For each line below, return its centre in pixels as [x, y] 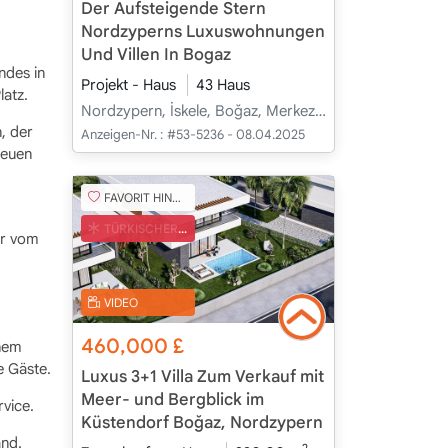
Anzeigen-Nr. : [121, 135]
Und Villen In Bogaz [155, 55]
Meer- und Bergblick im [172, 400]
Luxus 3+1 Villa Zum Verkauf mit [202, 377]
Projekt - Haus [128, 84]
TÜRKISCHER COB [141, 228]
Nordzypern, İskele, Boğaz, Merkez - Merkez [320, 110]
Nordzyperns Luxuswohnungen [202, 32]
